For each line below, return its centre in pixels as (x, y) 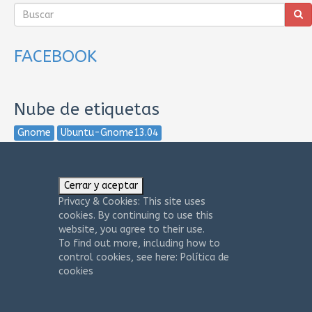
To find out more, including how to (139, 243)
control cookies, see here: (119, 257)
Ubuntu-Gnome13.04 (109, 133)
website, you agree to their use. (131, 229)
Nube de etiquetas (87, 109)
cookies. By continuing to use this (135, 216)
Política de (204, 257)
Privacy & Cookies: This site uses (132, 202)
